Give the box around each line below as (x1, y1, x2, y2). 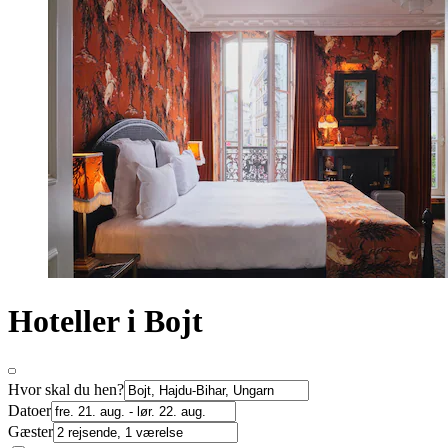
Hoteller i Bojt (8, 303, 203, 340)
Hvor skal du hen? (8, 380, 124, 398)
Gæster (8, 422, 53, 440)
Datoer (8, 401, 51, 419)
